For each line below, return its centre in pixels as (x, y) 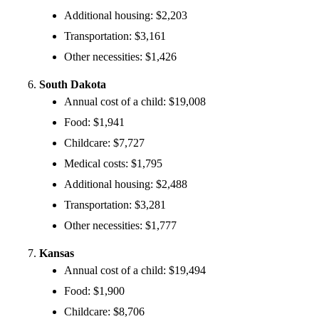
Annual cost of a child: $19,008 (135, 101)
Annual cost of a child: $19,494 (135, 270)
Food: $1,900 (94, 291)
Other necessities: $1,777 (120, 225)
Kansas (57, 253)
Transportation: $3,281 (115, 204)
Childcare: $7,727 (104, 142)
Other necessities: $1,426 (120, 56)
